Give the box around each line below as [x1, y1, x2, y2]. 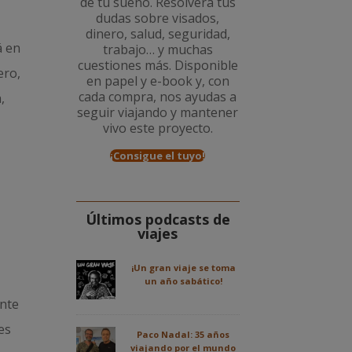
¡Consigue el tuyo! [110, 148, 206, 163]
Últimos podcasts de [85, 210, 230, 229]
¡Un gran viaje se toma [130, 262, 236, 274]
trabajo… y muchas [102, 41, 213, 59]
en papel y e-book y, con [86, 72, 229, 90]
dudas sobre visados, [96, 9, 220, 27]
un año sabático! [144, 275, 222, 288]
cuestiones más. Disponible [77, 57, 238, 75]
